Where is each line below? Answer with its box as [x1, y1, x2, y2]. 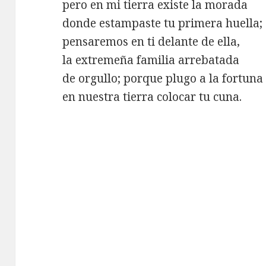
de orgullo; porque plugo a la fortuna [62, 71, 264, 87]
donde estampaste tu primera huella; [62, 15, 263, 31]
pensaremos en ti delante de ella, [62, 34, 240, 50]
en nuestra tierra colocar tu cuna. [62, 89, 242, 105]
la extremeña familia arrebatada [62, 52, 240, 68]
